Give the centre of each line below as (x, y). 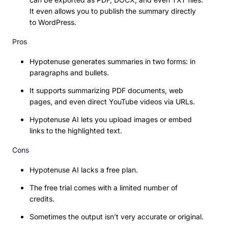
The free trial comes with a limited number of (104, 188)
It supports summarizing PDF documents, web (106, 91)
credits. (42, 199)
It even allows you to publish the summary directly (113, 11)
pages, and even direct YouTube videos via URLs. (112, 102)
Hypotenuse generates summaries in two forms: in (112, 62)
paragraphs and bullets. (69, 73)
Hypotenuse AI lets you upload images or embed (111, 120)
